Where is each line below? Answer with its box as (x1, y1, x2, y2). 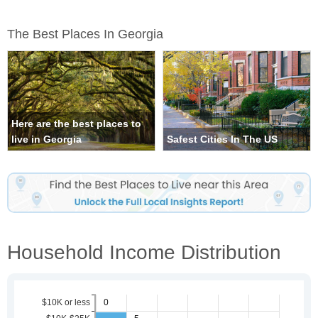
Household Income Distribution (7, 241, 281, 263)
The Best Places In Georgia (7, 27, 163, 42)
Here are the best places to (11, 118, 141, 130)
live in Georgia (11, 133, 82, 146)
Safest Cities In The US (167, 133, 278, 146)
